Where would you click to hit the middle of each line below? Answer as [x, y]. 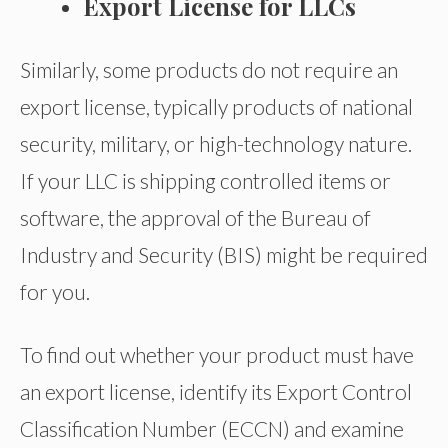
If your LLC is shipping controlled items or [205, 181]
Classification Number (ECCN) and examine [212, 428]
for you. [55, 292]
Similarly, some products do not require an [209, 70]
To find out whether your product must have [217, 354]
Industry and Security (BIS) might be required [224, 255]
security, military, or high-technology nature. [216, 144]
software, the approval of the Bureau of [195, 218]
